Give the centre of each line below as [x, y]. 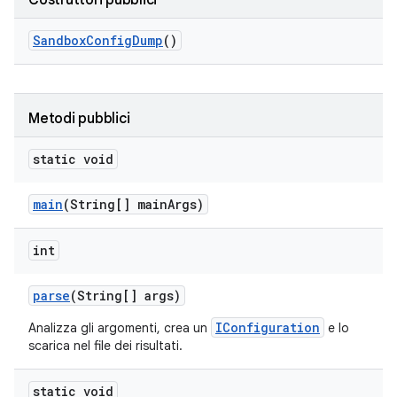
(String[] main [115, 204]
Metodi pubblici [79, 119]
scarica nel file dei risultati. [105, 346]
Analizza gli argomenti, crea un [120, 328]
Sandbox [59, 40]
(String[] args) [125, 296]
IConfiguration [268, 327]
